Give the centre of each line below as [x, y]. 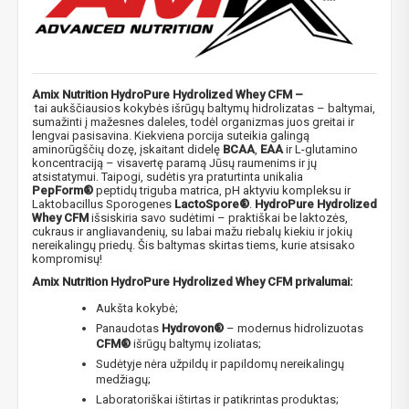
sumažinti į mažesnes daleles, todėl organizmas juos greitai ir [193, 121]
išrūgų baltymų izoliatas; [196, 343]
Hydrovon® [193, 328]
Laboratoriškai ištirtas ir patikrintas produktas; [217, 399]
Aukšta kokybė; [137, 308]
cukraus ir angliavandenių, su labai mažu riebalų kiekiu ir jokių [192, 231]
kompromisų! [67, 258]
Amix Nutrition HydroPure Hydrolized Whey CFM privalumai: [192, 281]
